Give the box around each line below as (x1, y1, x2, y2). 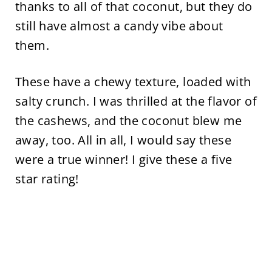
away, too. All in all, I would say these (15, 132, 231, 149)
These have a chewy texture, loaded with (15, 73, 251, 90)
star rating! (15, 171, 79, 188)
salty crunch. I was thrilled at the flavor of (15, 93, 257, 110)
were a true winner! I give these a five (15, 151, 233, 168)
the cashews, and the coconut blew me (15, 112, 242, 129)
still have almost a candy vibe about (15, 18, 223, 35)
